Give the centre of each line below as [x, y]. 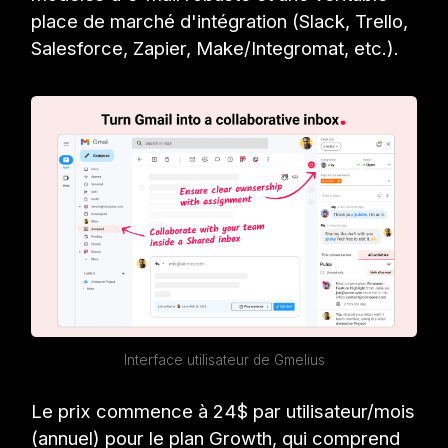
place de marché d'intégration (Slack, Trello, [220, 21]
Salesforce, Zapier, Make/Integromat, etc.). [215, 48]
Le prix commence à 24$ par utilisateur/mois [223, 411]
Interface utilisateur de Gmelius [224, 360]
